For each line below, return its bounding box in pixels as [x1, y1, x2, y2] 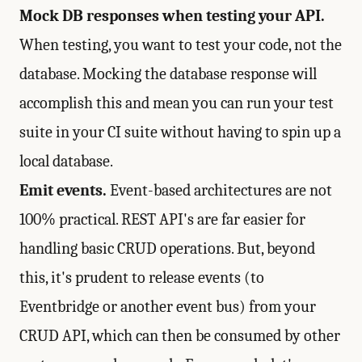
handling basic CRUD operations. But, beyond [19, 239, 315, 258]
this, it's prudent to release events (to [19, 268, 264, 287]
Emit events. [19, 181, 107, 200]
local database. [19, 152, 113, 170]
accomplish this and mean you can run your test [19, 94, 334, 112]
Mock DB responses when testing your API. [19, 6, 325, 25]
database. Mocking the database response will [19, 65, 317, 83]
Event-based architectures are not [107, 181, 332, 200]
